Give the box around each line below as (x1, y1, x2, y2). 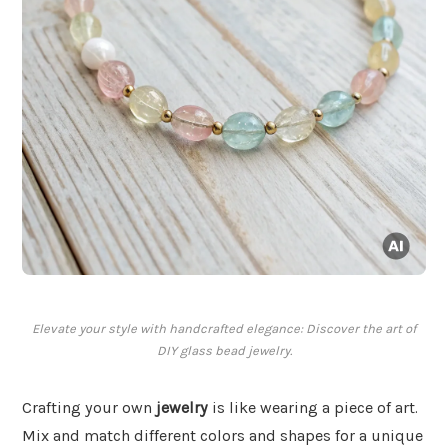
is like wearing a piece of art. (208, 398, 418, 418)
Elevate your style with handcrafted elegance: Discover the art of (32, 321, 416, 337)
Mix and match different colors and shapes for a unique (22, 426, 423, 446)
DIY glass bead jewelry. (156, 343, 292, 359)
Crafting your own (22, 398, 156, 418)
